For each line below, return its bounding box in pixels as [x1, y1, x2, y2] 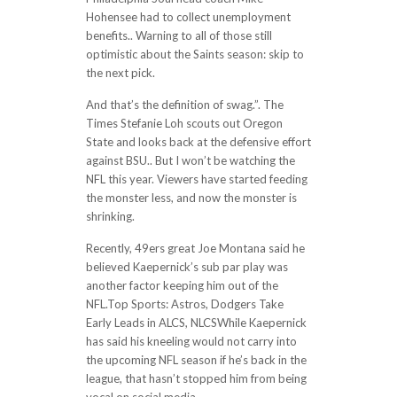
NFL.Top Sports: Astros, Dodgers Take [85, 297, 284, 311]
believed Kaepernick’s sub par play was [85, 260, 288, 274]
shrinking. [85, 209, 135, 223]
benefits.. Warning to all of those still [85, 28, 272, 43]
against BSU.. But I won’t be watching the [85, 153, 295, 167]
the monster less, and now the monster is [85, 191, 297, 205]
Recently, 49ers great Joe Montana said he [85, 241, 305, 255]
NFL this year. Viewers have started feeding [85, 172, 307, 186]
